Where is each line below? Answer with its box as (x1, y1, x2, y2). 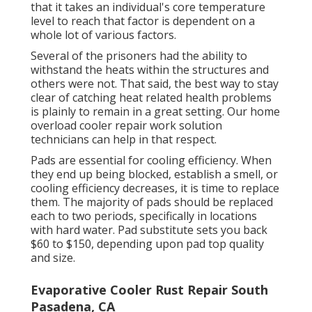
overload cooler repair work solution (31, 118, 222, 134)
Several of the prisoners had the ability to (31, 48, 247, 64)
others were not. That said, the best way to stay (31, 76, 279, 92)
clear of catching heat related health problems (31, 90, 272, 106)
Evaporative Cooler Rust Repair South (31, 281, 268, 299)
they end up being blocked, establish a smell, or (31, 166, 278, 182)
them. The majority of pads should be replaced (31, 194, 273, 210)
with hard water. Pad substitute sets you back (31, 222, 267, 238)
